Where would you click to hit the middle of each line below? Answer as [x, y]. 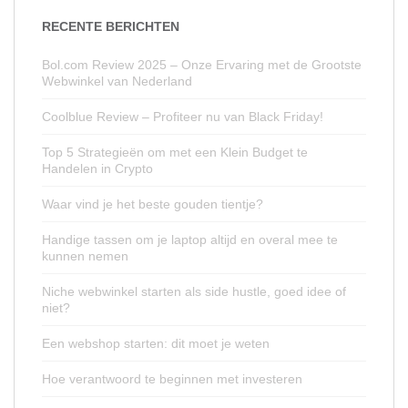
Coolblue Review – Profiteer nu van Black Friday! [183, 117]
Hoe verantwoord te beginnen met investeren [172, 379]
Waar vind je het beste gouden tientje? [153, 204]
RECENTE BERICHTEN [111, 26]
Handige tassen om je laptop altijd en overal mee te [190, 240]
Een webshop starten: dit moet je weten [156, 343]
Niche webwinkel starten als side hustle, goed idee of [194, 291]
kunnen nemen [85, 256]
